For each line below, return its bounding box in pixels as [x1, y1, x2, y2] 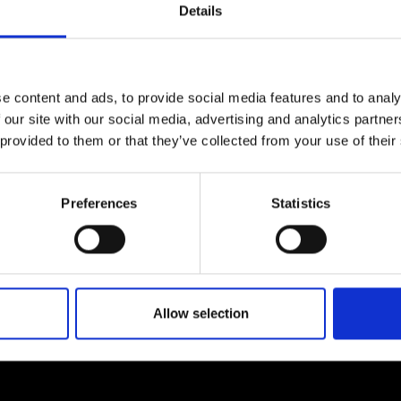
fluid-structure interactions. [44, 13, 245, 30]
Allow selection [152, 305, 249, 321]
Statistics [271, 195, 330, 211]
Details [178, 3, 223, 19]
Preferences [61, 195, 138, 211]
